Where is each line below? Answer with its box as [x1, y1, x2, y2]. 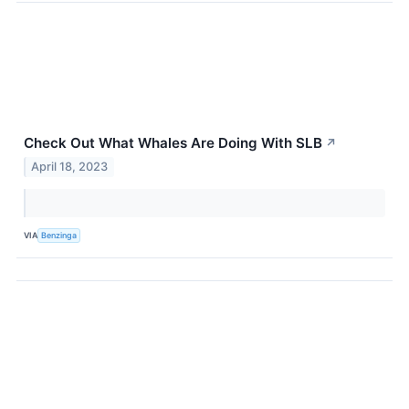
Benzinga [41, 230, 78, 241]
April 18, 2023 [31, 159, 109, 173]
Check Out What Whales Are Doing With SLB [24, 134, 322, 152]
